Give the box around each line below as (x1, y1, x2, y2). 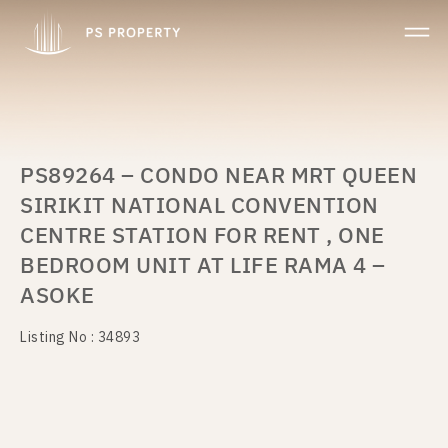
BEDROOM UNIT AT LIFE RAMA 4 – (20, 248, 386, 285)
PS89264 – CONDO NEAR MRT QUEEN (20, 158, 417, 195)
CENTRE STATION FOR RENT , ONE (20, 218, 385, 255)
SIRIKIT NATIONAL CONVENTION (20, 188, 379, 225)
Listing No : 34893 (20, 326, 140, 349)
